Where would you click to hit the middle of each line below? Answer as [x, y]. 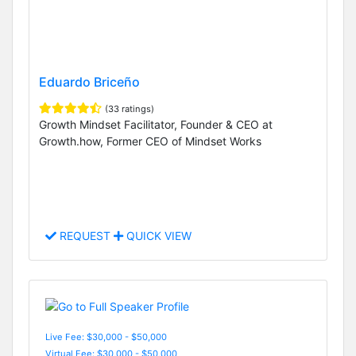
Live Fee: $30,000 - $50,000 [106, 337]
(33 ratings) [130, 108]
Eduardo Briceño [89, 81]
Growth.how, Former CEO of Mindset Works [150, 141]
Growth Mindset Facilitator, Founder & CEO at [156, 124]
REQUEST [85, 236]
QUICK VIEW [157, 236]
